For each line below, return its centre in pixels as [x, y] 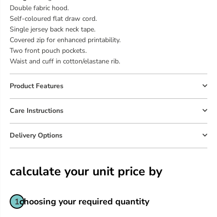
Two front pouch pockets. [48, 51]
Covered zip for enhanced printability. [65, 40]
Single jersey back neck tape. [53, 30]
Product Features [37, 86]
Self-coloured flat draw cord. [53, 19]
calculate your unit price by [86, 172]
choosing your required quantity [84, 202]
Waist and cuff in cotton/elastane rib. [65, 62]
